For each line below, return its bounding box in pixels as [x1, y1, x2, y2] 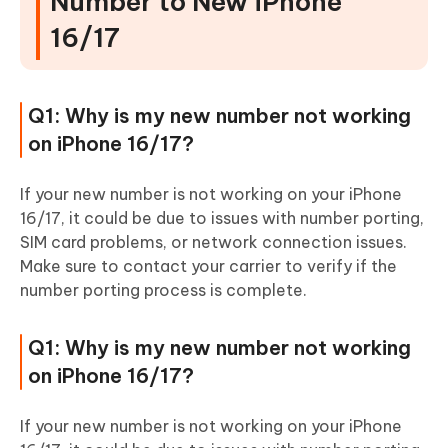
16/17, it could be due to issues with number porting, [20, 208, 424, 229]
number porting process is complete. [20, 280, 307, 301]
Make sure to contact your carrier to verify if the [20, 256, 397, 277]
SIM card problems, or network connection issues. [20, 232, 407, 253]
